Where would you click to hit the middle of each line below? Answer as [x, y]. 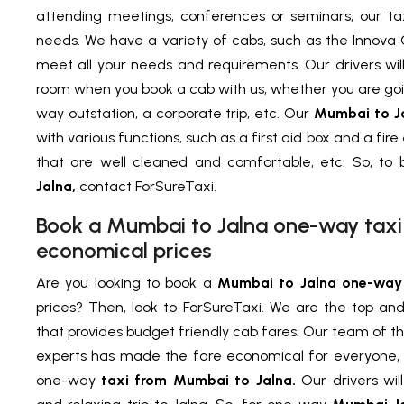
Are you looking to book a [127, 283]
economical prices [124, 251]
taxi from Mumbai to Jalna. [201, 381]
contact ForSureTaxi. [148, 187]
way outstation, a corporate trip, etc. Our [175, 114]
